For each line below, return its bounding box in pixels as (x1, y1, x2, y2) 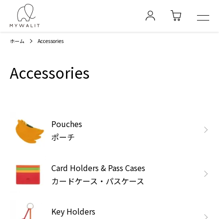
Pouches (51, 117, 82, 130)
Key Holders (51, 205, 95, 218)
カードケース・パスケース (51, 175, 144, 187)
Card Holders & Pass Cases (51, 161, 145, 174)
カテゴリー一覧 (9, 97, 57, 107)
